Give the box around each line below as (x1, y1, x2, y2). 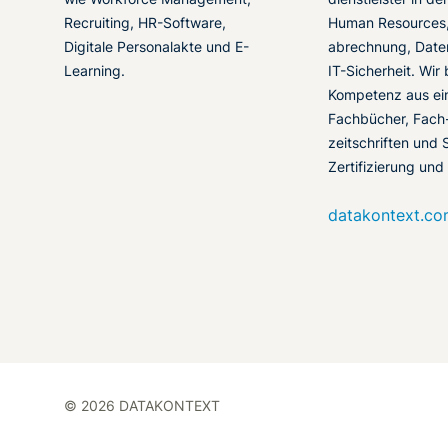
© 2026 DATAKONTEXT (64, 397, 220, 415)
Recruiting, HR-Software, (64, 14, 226, 32)
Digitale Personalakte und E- (64, 38, 249, 56)
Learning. (64, 62, 125, 80)
